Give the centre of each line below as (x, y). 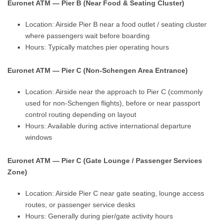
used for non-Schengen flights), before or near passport (113, 103)
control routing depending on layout (81, 114)
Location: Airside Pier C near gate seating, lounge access (115, 193)
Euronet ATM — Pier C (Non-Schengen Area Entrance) (98, 70)
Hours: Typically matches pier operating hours (97, 47)
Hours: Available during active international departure (109, 126)
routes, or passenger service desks (81, 205)
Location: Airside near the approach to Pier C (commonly (114, 92)
